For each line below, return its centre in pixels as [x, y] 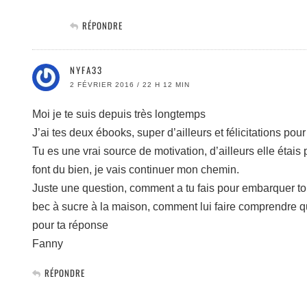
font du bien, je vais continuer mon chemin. [136, 170]
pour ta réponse [70, 225]
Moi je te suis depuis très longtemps [119, 114]
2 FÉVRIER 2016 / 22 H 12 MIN [130, 85]
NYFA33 [86, 70]
